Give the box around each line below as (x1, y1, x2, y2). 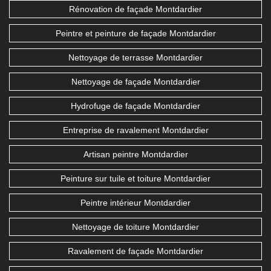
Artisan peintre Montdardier (83, 149, 188, 160)
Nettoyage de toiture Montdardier (72, 222, 199, 232)
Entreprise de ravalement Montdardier (62, 125, 209, 135)
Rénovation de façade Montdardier (69, 4, 202, 15)
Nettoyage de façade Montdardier (71, 77, 200, 87)
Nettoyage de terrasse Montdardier (68, 53, 203, 63)
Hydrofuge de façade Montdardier (71, 101, 200, 111)
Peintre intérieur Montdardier (80, 198, 191, 208)
